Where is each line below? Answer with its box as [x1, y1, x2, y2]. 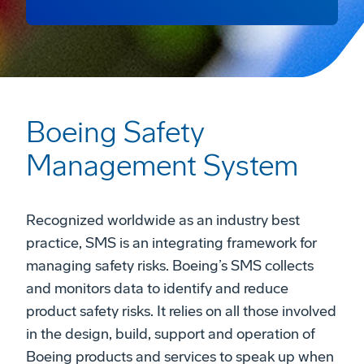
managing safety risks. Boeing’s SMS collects [26, 257, 314, 275]
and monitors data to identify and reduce [26, 279, 288, 298]
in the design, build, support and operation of [26, 325, 315, 344]
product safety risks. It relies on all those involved [26, 302, 336, 321]
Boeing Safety [26, 115, 205, 151]
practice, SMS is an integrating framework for [26, 234, 317, 253]
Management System [26, 149, 298, 184]
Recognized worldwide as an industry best [26, 211, 300, 230]
